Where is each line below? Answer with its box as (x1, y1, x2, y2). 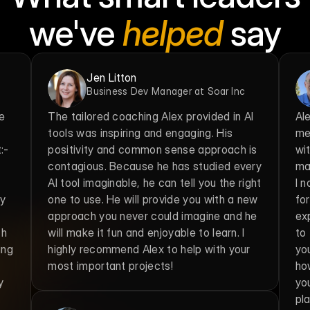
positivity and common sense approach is (48, 143, 257, 156)
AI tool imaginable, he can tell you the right (48, 176, 262, 190)
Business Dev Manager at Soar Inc (86, 85, 246, 97)
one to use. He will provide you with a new (48, 192, 258, 206)
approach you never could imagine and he (48, 209, 257, 223)
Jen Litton (86, 71, 137, 84)
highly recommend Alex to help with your (48, 242, 250, 256)
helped (122, 12, 223, 54)
